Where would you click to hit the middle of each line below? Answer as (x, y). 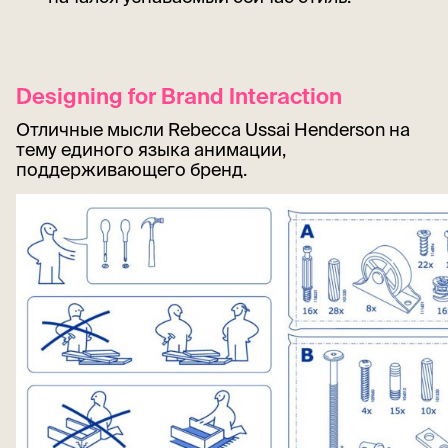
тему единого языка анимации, (151, 149)
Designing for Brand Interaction (179, 95)
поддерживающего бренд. (131, 169)
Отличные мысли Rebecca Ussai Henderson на (213, 129)
